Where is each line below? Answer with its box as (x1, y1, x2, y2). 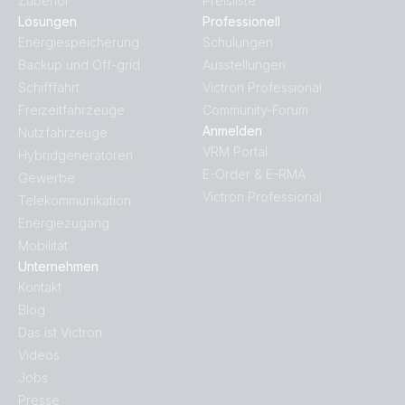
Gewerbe (18, 170, 75, 186)
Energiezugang (18, 215, 109, 231)
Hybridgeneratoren (18, 147, 133, 164)
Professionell (202, 14, 280, 30)
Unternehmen (18, 259, 99, 275)
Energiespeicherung (18, 34, 139, 51)
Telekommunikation (18, 193, 131, 209)
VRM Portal (202, 144, 268, 160)
